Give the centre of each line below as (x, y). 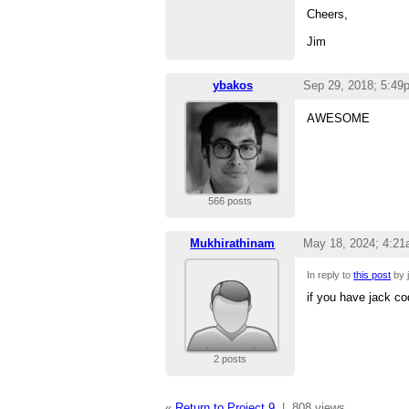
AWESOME (339, 119)
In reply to (330, 275)
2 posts (230, 359)
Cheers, (328, 15)
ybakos (232, 86)
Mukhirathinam (233, 244)
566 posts (230, 201)
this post (372, 275)
